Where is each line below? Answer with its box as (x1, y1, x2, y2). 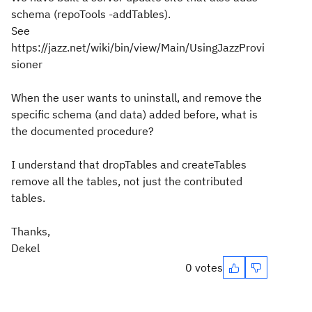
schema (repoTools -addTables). (11, 7, 171, 21)
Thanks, (11, 224, 50, 238)
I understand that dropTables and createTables (11, 157, 247, 171)
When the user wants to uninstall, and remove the (11, 91, 262, 104)
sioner (11, 57, 42, 71)
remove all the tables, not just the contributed (11, 174, 242, 188)
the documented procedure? (11, 124, 154, 138)
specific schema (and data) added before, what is (11, 107, 258, 121)
